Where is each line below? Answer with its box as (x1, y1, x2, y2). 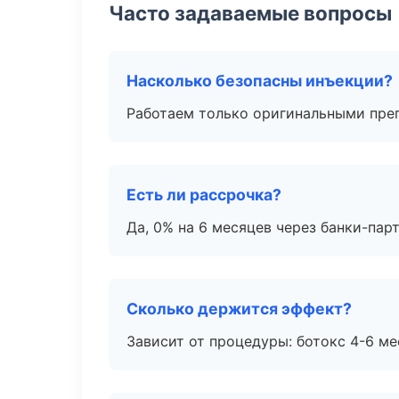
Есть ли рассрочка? (126, 185, 281, 204)
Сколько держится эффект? (126, 299, 352, 318)
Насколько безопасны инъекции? (126, 71, 393, 90)
